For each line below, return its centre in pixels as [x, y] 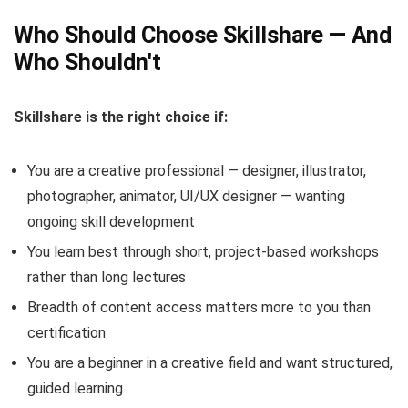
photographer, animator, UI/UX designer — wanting [186, 197]
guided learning [75, 389]
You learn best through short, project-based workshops [203, 252]
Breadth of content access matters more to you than [199, 308]
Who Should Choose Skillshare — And [203, 36]
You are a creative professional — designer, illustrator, [197, 171]
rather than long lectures [107, 278]
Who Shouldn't [87, 63]
